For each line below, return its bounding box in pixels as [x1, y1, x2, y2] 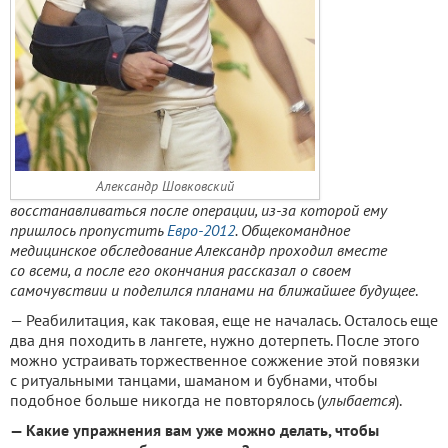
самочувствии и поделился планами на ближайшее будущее [10, 279, 415, 300]
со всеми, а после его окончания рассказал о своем [10, 259, 351, 280]
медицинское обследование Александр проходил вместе [10, 239, 387, 260]
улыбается [321, 389, 395, 410]
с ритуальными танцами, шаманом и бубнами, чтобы [10, 369, 378, 390]
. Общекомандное [235, 219, 350, 240]
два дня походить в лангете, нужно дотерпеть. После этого [10, 329, 420, 350]
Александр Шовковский [96, 176, 234, 195]
